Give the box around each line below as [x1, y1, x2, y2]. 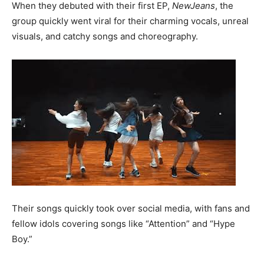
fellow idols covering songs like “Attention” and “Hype [12, 217, 235, 229]
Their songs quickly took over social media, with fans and [12, 202, 250, 214]
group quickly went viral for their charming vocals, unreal [12, 15, 249, 27]
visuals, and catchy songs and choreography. [12, 30, 198, 42]
